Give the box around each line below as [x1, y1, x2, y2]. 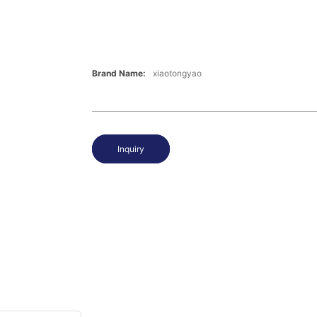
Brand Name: [91, 68, 146, 79]
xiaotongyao [152, 68, 202, 79]
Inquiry [117, 144, 144, 155]
